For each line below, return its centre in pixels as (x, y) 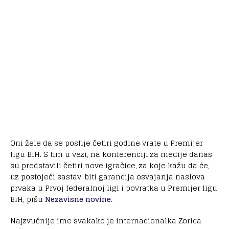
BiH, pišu (28, 199)
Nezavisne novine (78, 199)
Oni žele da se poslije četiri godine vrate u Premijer (107, 143)
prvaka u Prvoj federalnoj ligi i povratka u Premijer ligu (114, 188)
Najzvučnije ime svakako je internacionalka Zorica (106, 220)
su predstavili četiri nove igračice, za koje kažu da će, (110, 165)
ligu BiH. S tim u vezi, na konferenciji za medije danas (111, 154)
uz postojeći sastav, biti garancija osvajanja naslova (108, 176)
